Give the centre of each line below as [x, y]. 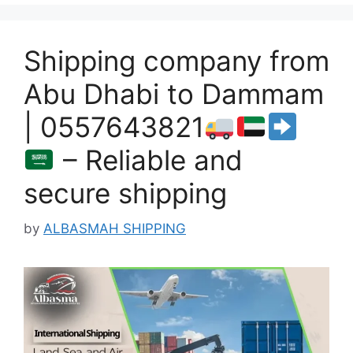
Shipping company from [176, 61]
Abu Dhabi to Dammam [174, 94]
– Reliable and [149, 160]
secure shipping [125, 193]
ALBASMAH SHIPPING [115, 228]
